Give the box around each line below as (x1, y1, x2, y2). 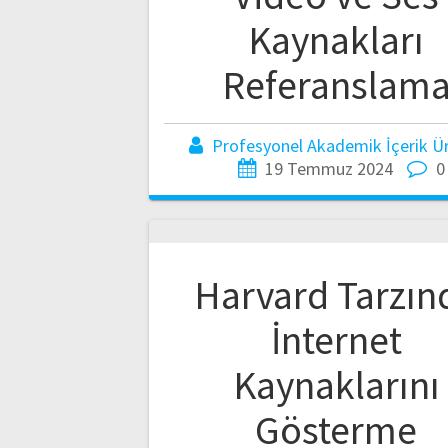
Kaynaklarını (232, 359, 440, 410)
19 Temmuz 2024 (264, 156, 393, 180)
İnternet (270, 314, 402, 365)
